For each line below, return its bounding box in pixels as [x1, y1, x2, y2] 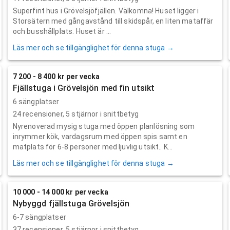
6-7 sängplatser [12, 213, 66, 221]
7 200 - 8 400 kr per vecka [12, 72, 100, 81]
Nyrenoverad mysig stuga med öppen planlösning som [12, 122, 195, 130]
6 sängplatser [12, 97, 60, 106]
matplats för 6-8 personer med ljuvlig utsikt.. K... [12, 142, 173, 151]
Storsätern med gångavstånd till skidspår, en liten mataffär [12, 16, 214, 25]
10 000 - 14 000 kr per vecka [12, 187, 108, 196]
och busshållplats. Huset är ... [12, 27, 111, 35]
